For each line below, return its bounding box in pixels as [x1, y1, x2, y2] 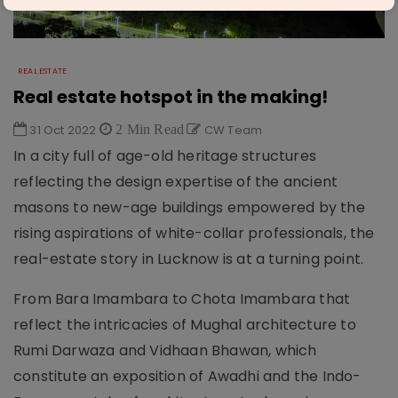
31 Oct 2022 [27, 122, 99, 139]
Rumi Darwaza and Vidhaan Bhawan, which [13, 340, 317, 362]
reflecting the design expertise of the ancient [13, 171, 338, 193]
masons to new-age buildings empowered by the [13, 197, 365, 219]
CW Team [201, 122, 263, 139]
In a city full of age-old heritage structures [13, 146, 317, 167]
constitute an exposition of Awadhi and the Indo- [13, 366, 362, 387]
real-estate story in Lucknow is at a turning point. [13, 249, 364, 270]
